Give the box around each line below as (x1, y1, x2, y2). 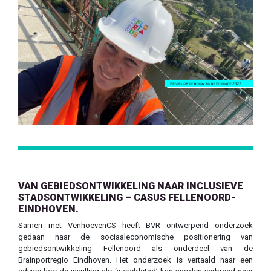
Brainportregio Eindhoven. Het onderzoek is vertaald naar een (18, 255, 253, 265)
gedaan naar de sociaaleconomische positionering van (18, 232, 253, 242)
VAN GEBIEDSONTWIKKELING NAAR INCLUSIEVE (18, 180, 243, 192)
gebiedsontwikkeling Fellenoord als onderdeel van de (18, 244, 253, 253)
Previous (34, 38, 65, 47)
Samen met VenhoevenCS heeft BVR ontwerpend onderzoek (18, 221, 253, 230)
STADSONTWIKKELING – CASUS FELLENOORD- (18, 192, 235, 204)
